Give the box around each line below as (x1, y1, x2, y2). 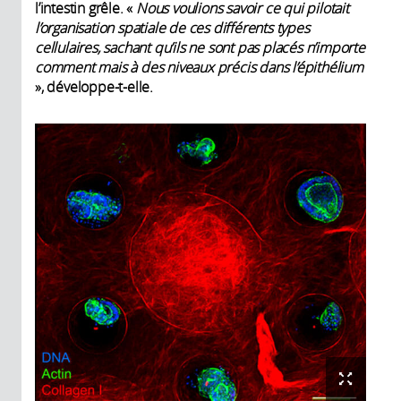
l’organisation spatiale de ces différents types (35, 18, 310, 38)
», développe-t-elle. (35, 77, 154, 98)
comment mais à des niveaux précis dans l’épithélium (35, 57, 363, 78)
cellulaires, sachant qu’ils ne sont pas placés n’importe (35, 38, 365, 58)
